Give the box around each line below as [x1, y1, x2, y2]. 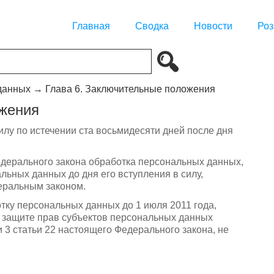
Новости [194, 21, 232, 32]
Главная [72, 21, 110, 32]
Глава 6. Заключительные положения [45, 83, 215, 94]
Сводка [135, 21, 169, 32]
